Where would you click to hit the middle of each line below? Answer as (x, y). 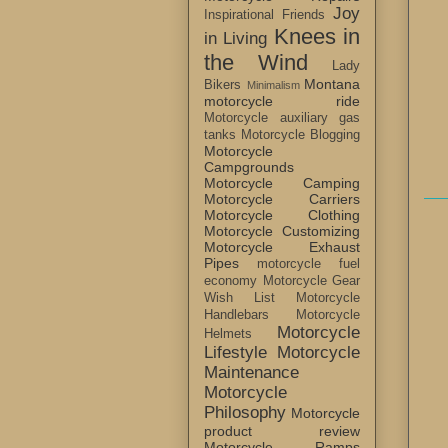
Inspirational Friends (264, 15)
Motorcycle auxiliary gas (282, 118)
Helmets (228, 334)
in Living (236, 39)
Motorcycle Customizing (282, 231)
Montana (332, 84)
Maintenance (251, 373)
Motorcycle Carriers (282, 199)
